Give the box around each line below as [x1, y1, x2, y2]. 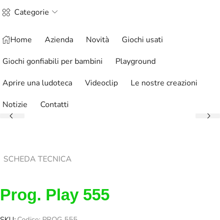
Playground [115, 56, 156, 67]
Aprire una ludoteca [2, 78, 72, 89]
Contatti [40, 99, 69, 110]
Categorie [14, 7, 49, 18]
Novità [86, 34, 109, 46]
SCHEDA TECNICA [3, 154, 72, 165]
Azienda [45, 34, 73, 46]
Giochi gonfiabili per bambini [2, 56, 103, 67]
